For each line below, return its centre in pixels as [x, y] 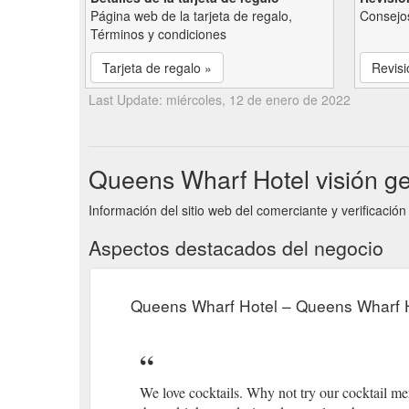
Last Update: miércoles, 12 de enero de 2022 [220, 99]
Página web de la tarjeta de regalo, [191, 15]
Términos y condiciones [158, 33]
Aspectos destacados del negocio [236, 247]
